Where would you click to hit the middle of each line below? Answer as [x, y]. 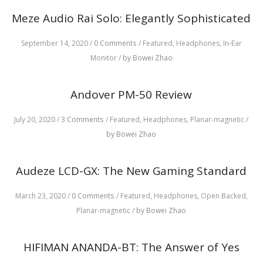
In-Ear [232, 43]
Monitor [104, 58]
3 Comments [82, 119]
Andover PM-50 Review [131, 95]
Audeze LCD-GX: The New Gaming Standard [131, 171]
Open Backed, [224, 196]
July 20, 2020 [35, 119]
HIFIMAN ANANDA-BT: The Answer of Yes [131, 247]
